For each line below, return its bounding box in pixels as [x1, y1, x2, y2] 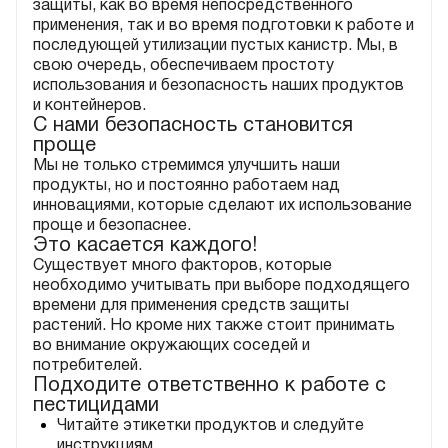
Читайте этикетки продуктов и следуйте [57, 418, 364, 433]
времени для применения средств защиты [33, 298, 349, 313]
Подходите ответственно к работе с [33, 376, 386, 395]
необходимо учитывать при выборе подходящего [33, 278, 410, 293]
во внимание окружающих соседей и [33, 338, 310, 353]
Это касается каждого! [33, 236, 257, 255]
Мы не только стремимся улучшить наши [33, 158, 340, 173]
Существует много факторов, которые [33, 258, 332, 273]
